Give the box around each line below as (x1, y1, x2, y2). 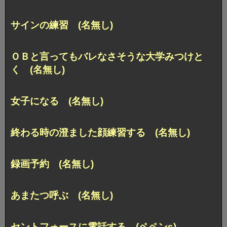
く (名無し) (11, 64, 65, 75)
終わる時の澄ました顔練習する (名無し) (11, 127, 190, 138)
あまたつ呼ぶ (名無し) (11, 190, 113, 201)
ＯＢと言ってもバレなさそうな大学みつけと (11, 51, 203, 62)
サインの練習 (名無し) (11, 20, 113, 31)
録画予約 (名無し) (11, 159, 94, 170)
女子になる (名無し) (11, 96, 103, 107)
